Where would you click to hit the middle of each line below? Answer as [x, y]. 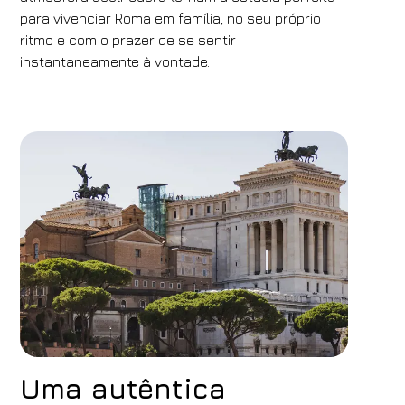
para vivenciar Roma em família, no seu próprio [171, 18]
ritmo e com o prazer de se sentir [128, 40]
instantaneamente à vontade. [115, 61]
